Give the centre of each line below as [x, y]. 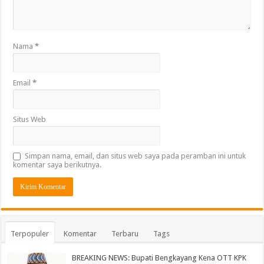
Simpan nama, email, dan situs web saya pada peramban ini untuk [136, 156]
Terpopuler [30, 233]
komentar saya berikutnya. [57, 164]
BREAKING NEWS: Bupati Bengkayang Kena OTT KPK [159, 258]
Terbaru [125, 233]
